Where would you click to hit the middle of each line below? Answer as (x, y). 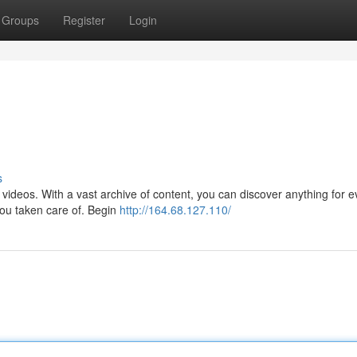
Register (84, 20)
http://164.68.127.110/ (175, 210)
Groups (20, 20)
